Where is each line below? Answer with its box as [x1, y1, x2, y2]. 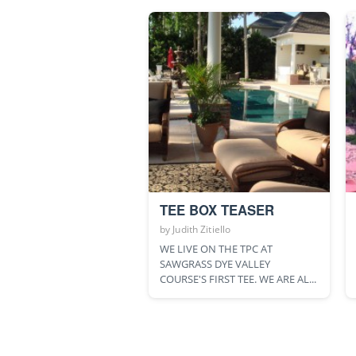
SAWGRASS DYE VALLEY [160, 257, 270, 272]
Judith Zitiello [172, 222, 231, 237]
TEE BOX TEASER [160, 200, 274, 220]
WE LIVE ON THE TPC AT [160, 242, 273, 257]
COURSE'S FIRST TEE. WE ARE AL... [160, 272, 316, 287]
